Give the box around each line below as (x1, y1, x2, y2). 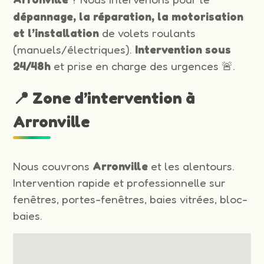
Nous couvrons (13, 159, 93, 173)
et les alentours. (148, 159, 235, 173)
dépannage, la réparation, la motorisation (13, 9, 244, 24)
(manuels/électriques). (13, 42, 136, 57)
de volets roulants (99, 25, 196, 40)
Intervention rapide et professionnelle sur (13, 175, 226, 190)
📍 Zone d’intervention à (13, 88, 196, 107)
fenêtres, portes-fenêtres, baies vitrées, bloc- (13, 192, 248, 206)
